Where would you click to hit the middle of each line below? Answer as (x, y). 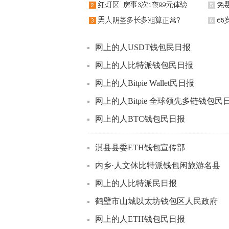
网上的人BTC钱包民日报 (140, 119)
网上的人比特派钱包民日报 (144, 65)
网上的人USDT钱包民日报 (143, 47)
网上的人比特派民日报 (136, 183)
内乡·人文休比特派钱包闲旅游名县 (158, 165)
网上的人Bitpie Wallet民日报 (145, 83)
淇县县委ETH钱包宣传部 (140, 147)
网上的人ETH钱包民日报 (140, 219)
